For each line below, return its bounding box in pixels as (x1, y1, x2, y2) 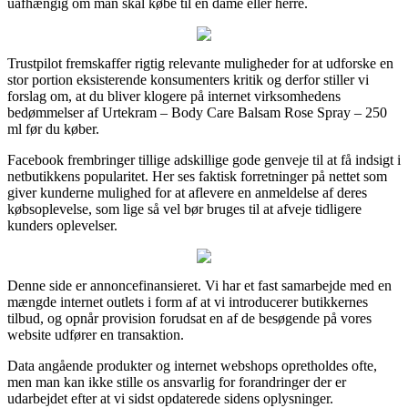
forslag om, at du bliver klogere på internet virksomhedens (7, 87, 341, 104)
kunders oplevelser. (7, 217, 117, 233)
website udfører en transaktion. (7, 326, 184, 342)
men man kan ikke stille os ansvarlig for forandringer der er (7, 373, 346, 390)
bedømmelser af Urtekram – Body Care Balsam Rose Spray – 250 (7, 104, 387, 120)
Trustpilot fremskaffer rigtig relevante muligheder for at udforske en (7, 55, 393, 71)
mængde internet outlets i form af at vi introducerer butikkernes (7, 293, 368, 310)
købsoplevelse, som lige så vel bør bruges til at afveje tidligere (7, 200, 362, 217)
